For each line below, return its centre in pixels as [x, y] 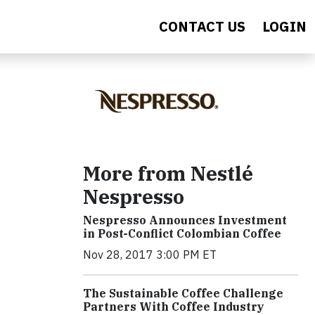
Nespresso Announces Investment [185, 220]
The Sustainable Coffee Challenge [183, 293]
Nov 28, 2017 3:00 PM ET [150, 255]
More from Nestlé [168, 173]
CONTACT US [202, 26]
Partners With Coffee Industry [174, 307]
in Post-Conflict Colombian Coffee [182, 233]
